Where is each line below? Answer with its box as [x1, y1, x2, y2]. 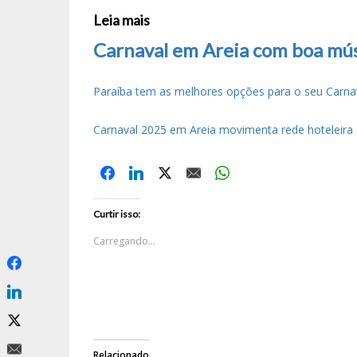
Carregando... [93, 234, 155, 249]
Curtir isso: [93, 208, 140, 221]
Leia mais [93, 11, 150, 29]
